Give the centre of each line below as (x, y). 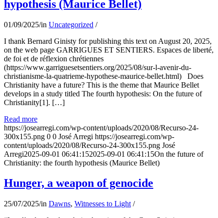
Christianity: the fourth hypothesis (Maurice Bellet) (82, 163)
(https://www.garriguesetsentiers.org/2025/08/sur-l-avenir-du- (98, 67)
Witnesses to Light (103, 204)
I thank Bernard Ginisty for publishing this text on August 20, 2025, (108, 41)
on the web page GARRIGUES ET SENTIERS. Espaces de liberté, (109, 50)
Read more (21, 119)
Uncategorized (71, 24)
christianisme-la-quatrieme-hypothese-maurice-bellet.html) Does (104, 76)
